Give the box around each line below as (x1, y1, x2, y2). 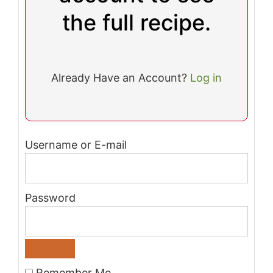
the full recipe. (62, 9, 211, 37)
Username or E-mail (25, 138, 127, 152)
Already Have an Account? (58, 71, 190, 85)
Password (25, 191, 76, 205)
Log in (190, 71, 222, 85)
